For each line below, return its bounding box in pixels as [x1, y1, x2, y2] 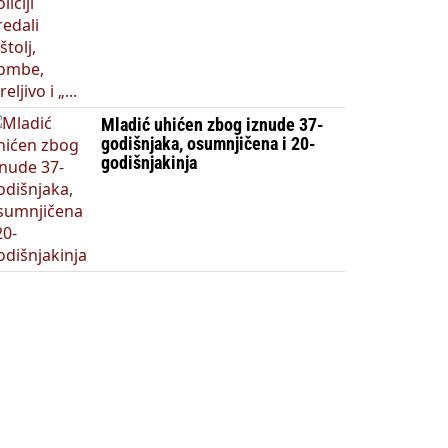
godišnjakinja [100, 152, 197, 173]
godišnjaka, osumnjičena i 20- [100, 133, 316, 154]
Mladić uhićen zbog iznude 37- [100, 114, 324, 135]
